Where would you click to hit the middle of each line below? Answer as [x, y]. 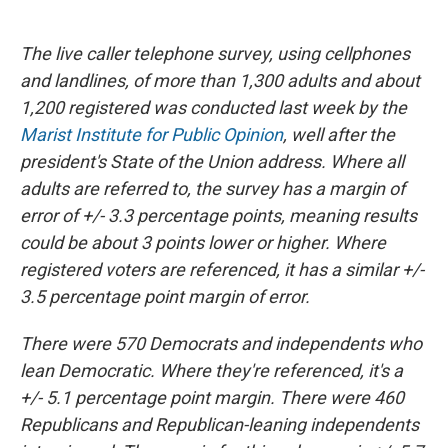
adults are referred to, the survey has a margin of [212, 189]
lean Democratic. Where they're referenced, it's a [211, 371]
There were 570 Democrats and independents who [221, 344]
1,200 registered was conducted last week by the [213, 108]
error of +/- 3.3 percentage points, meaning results [218, 216]
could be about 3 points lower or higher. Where [203, 243]
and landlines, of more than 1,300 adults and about [220, 81]
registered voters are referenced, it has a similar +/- [222, 270]
